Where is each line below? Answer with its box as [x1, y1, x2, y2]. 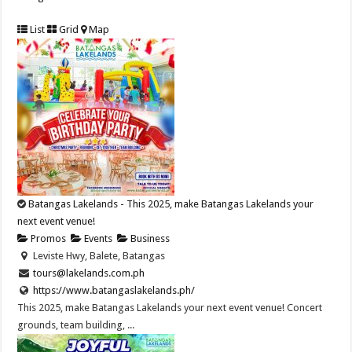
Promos [28, 233, 67, 245]
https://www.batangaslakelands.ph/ [32, 284, 195, 297]
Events [82, 233, 113, 245]
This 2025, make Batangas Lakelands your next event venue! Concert [17, 302, 323, 314]
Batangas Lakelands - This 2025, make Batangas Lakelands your [28, 198, 314, 211]
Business [128, 233, 170, 245]
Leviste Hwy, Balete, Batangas [30, 250, 165, 262]
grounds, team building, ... [17, 319, 135, 332]
